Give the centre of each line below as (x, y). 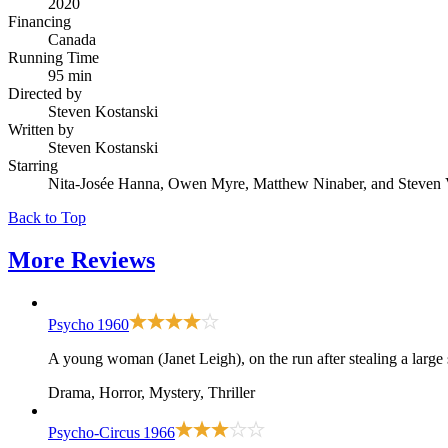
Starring (33, 165)
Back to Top (47, 217)
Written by (41, 129)
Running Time (53, 57)
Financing (39, 21)
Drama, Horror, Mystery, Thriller (151, 392)
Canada (72, 39)
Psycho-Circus (94, 432)
